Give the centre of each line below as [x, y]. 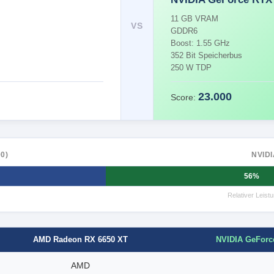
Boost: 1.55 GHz [201, 43]
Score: [185, 97]
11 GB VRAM [195, 19]
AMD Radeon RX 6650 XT [80, 240]
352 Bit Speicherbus [207, 55]
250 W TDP [191, 68]
